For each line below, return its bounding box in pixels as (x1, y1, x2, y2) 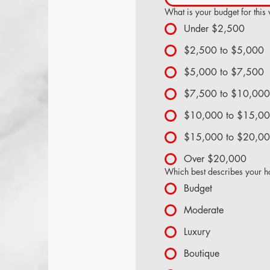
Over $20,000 (184, 152, 246, 165)
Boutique (184, 247, 219, 260)
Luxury (184, 225, 210, 238)
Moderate (184, 204, 224, 216)
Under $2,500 (184, 22, 245, 35)
